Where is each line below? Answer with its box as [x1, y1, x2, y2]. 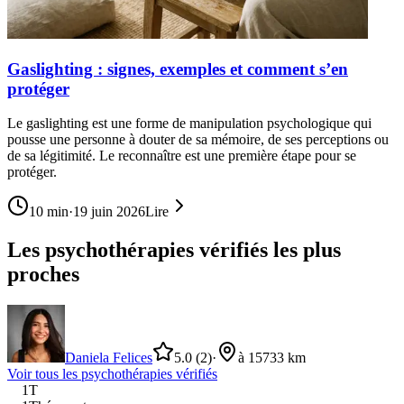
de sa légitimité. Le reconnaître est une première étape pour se [7, 148, 356, 164]
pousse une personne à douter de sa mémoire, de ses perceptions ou [7, 132, 389, 148]
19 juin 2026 [73, 204, 145, 220]
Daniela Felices [65, 350, 152, 366]
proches [7, 262, 79, 287]
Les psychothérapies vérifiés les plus [7, 238, 341, 262]
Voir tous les [7, 366, 81, 382]
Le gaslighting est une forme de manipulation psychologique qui [7, 115, 372, 132]
